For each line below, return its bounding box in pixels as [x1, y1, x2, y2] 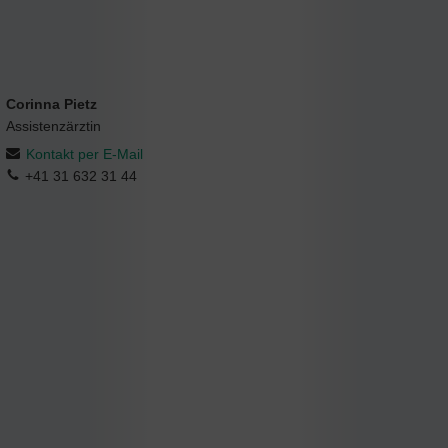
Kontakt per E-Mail [26, 146, 143, 163]
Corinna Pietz [6, 96, 97, 113]
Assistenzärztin [6, 118, 101, 135]
